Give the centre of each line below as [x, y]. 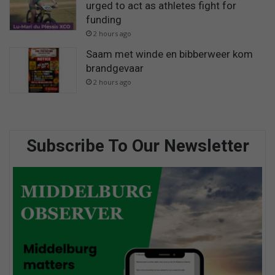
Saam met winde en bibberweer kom [169, 54]
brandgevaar [115, 68]
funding [104, 19]
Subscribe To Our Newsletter [137, 146]
